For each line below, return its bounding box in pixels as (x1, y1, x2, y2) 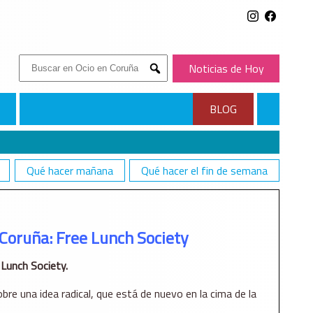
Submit (154, 74, 184, 85)
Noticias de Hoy (188, 60, 264, 77)
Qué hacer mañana (26, 162, 113, 180)
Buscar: (18, 54, 52, 71)
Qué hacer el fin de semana (141, 162, 268, 180)
